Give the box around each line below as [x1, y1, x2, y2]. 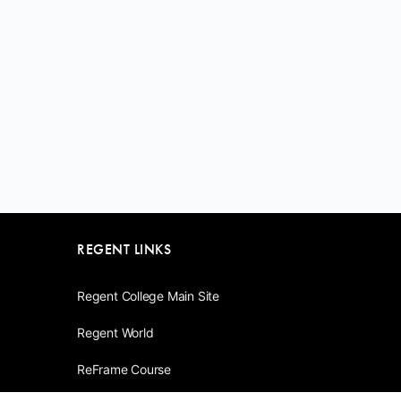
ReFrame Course [77, 361, 172, 377]
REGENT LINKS [77, 239, 171, 259]
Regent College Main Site [77, 287, 219, 303]
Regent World [77, 324, 154, 340]
